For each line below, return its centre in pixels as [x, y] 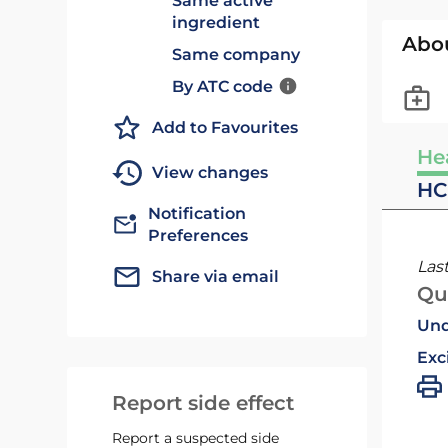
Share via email [216, 276]
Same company [236, 54]
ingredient [216, 22]
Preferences [198, 235]
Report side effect [203, 403]
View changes [210, 172]
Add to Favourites [225, 127]
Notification [197, 213]
